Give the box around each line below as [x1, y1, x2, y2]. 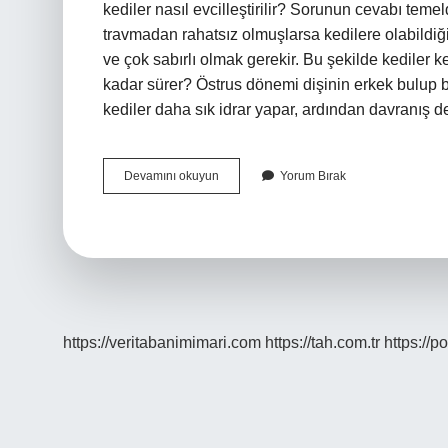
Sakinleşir [218, 240, 272, 254]
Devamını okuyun [124, 169, 219, 183]
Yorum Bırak [280, 169, 346, 183]
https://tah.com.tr [265, 334, 380, 351]
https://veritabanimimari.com [63, 334, 261, 351]
